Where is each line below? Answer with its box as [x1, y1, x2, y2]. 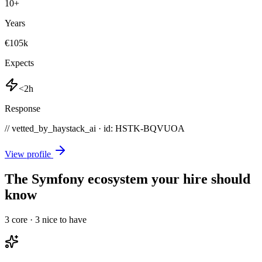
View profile [5, 149, 53, 160]
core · [9, 215, 35, 225]
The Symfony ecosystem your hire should [5, 171, 250, 187]
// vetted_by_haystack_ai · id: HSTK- [5, 123, 143, 134]
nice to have [40, 215, 87, 225]
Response [5, 104, 40, 114]
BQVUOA [143, 123, 185, 134]
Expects [5, 58, 34, 68]
